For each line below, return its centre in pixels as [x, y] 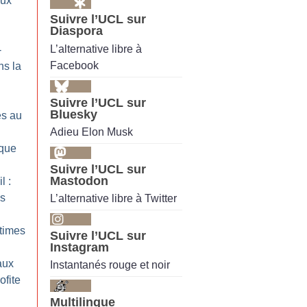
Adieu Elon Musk [91, 132]
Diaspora [76, 31]
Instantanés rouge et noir [110, 265]
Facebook [74, 65]
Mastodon [79, 181]
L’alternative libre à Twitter [113, 199]
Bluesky [74, 114]
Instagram [79, 248]
